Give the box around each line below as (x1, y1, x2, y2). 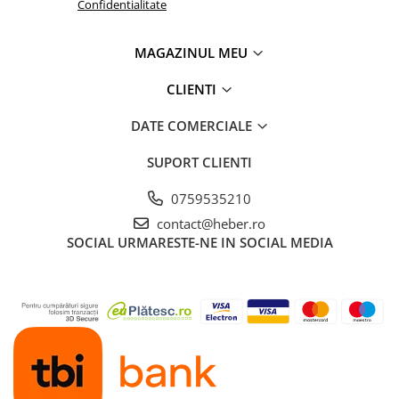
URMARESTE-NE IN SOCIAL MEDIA (117, 232, 333, 251)
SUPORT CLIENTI (147, 152, 252, 171)
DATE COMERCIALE (130, 116, 256, 134)
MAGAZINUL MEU (134, 43, 251, 61)
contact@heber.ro (153, 214, 265, 232)
